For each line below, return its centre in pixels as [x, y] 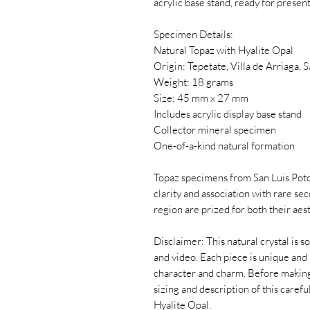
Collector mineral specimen [215, 130]
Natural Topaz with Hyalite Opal [224, 51]
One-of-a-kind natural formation [224, 146]
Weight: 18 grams [193, 82]
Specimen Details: [193, 35]
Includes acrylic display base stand [228, 114]
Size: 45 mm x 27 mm [201, 98]
